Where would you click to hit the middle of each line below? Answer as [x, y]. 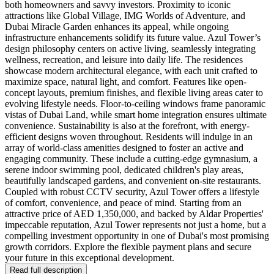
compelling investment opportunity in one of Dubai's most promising [137, 236]
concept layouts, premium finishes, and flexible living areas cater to [134, 93]
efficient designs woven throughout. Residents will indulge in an [129, 137]
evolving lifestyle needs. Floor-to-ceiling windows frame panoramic [135, 104]
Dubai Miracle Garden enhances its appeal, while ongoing [117, 27]
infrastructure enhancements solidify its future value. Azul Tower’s [133, 38]
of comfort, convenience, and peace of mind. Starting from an [123, 203]
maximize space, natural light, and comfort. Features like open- [126, 82]
